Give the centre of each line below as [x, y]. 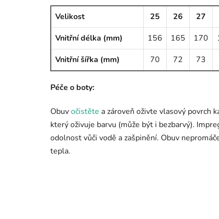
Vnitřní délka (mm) [89, 38]
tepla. [60, 151]
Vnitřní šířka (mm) [88, 59]
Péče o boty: [72, 87]
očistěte [85, 111]
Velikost [70, 16]
